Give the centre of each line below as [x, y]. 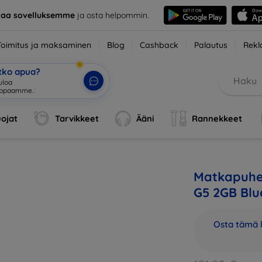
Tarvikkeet [77, 118]
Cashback [159, 45]
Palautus [211, 45]
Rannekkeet [217, 118]
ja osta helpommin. [112, 15]
